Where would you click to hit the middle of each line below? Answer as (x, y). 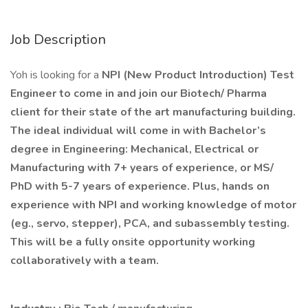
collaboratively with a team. (85, 261)
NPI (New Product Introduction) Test (198, 75)
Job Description (58, 40)
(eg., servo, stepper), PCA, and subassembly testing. (150, 223)
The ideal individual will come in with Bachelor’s (138, 131)
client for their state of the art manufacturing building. (153, 112)
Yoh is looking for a (56, 75)
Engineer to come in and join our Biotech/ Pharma (139, 93)
